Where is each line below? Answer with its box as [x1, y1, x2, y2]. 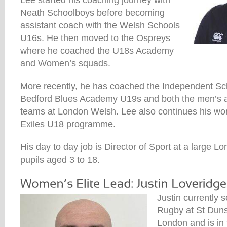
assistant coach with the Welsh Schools [20, 20, 180, 31]
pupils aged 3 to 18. [20, 155, 100, 165]
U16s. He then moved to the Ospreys [20, 33, 170, 44]
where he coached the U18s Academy [20, 46, 174, 56]
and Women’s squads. [20, 58, 110, 69]
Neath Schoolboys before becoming [20, 8, 165, 18]
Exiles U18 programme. [20, 119, 116, 130]
